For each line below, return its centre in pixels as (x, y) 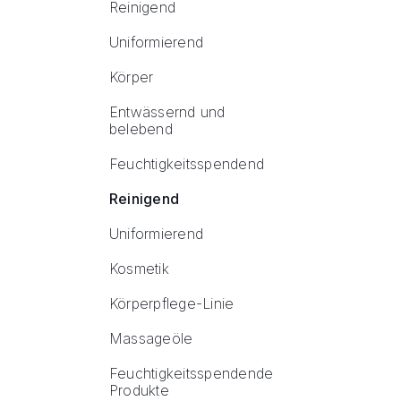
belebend (141, 129)
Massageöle (151, 338)
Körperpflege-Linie (172, 303)
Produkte (139, 390)
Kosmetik (139, 269)
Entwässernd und (167, 112)
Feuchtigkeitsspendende (192, 373)
